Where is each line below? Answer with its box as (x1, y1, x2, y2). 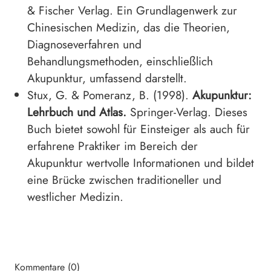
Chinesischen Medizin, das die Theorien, (27, 19, 230, 36)
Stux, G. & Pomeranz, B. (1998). (27, 87, 192, 104)
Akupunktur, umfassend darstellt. (27, 70, 187, 87)
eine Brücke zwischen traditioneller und (27, 171, 221, 189)
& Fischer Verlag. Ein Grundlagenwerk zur (27, 2, 237, 19)
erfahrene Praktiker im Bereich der (27, 137, 198, 155)
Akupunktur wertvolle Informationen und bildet (27, 154, 254, 172)
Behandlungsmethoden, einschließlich (27, 53, 213, 70)
